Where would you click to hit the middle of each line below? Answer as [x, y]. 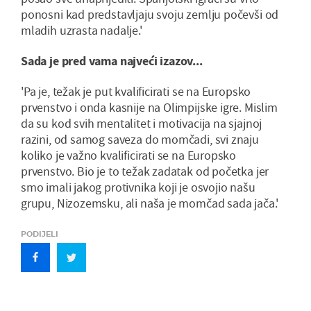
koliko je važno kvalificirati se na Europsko [129, 155]
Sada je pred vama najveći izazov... [112, 61]
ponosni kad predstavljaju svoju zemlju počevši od [150, 15]
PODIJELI [40, 234]
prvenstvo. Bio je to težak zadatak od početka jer [145, 171]
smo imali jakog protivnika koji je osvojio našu [138, 187]
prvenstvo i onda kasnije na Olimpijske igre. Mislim [149, 108]
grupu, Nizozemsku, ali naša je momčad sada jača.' [150, 203]
